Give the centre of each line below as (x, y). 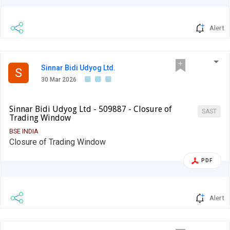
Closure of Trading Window (57, 142)
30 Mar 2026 (59, 80)
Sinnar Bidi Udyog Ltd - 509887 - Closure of (91, 109)
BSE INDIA (24, 131)
